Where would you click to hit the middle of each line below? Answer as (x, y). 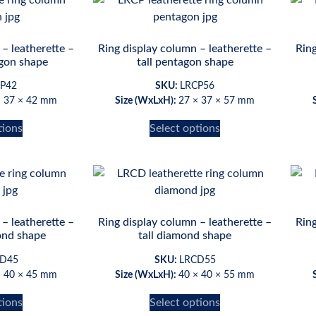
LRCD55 (197, 261)
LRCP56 (197, 86)
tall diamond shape (185, 236)
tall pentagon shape (185, 62)
